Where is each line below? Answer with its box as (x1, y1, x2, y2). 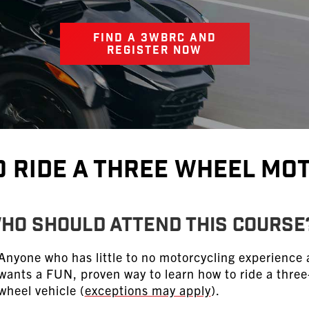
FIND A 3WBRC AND (92, 31, 217, 47)
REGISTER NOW (107, 43, 202, 59)
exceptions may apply (84, 282, 211, 298)
